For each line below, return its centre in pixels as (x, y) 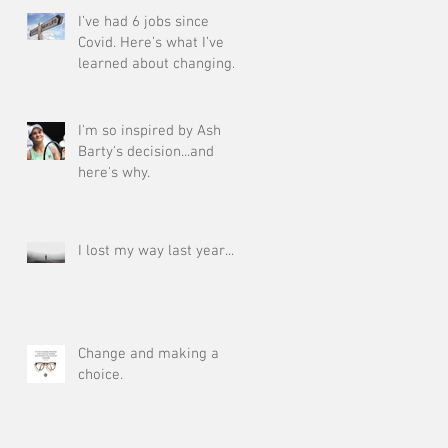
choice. (100, 375)
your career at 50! (136, 85)
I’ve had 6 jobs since (143, 22)
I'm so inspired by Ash (149, 131)
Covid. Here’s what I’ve (99, 43)
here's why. (114, 173)
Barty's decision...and (146, 152)
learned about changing (155, 64)
